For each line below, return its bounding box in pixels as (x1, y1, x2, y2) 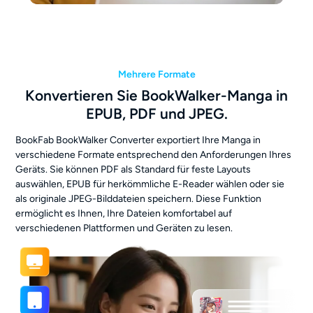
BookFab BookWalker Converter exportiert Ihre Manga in (15, 133, 261, 146)
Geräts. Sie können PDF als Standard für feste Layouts (15, 163, 252, 175)
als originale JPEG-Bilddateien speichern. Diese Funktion (15, 192, 262, 205)
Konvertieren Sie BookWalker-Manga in (25, 86, 288, 104)
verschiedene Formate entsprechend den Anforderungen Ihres (15, 148, 292, 161)
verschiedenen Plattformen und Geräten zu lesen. (15, 221, 233, 234)
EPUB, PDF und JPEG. (85, 104, 228, 122)
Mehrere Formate (117, 68, 196, 80)
